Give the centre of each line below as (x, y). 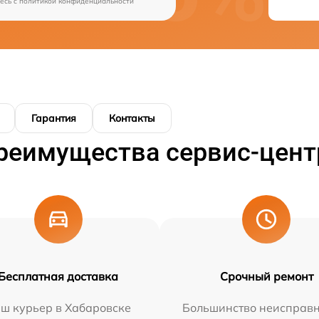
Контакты (132, 119)
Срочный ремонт (266, 277)
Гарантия (54, 119)
